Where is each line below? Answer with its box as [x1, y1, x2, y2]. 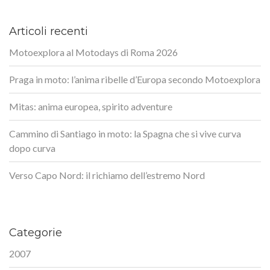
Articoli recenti [9, 24, 88, 38]
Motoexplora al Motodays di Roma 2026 [9, 46, 178, 58]
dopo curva [9, 142, 55, 154]
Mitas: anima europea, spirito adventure [9, 100, 172, 112]
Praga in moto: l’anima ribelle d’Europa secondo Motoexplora [9, 73, 260, 85]
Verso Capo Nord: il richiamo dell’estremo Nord [9, 169, 205, 181]
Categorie [9, 225, 62, 239]
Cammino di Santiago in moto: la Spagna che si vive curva [9, 127, 241, 139]
